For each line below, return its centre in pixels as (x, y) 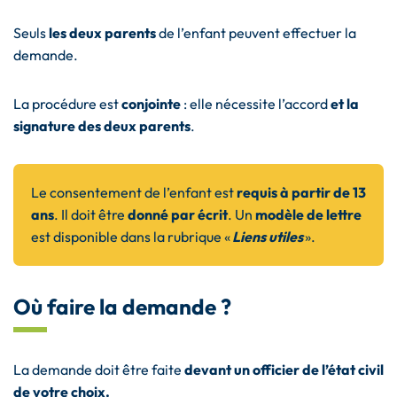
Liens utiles (268, 237)
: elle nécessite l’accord (256, 104)
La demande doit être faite (99, 370)
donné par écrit (178, 215)
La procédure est (67, 104)
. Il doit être (91, 215)
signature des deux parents (102, 126)
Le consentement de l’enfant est (134, 193)
